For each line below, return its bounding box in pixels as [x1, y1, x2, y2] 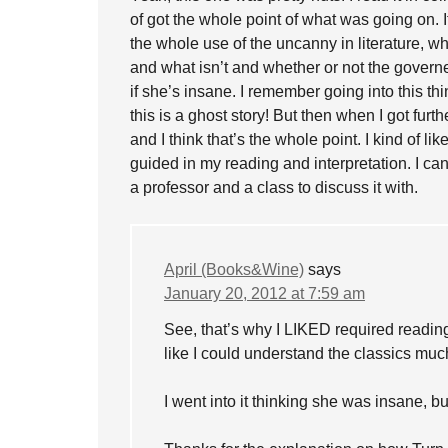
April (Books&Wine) [164, 261, 304, 278]
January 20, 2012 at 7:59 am [164, 285, 365, 302]
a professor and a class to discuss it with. [130, 179, 418, 196]
